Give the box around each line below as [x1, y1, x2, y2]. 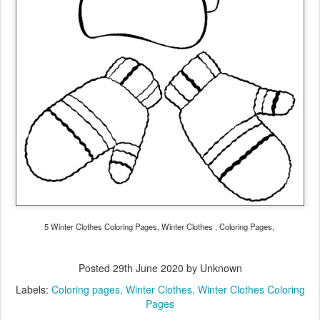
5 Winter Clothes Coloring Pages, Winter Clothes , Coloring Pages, [44, 221, 276, 232]
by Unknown [183, 261, 242, 275]
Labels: [15, 282, 51, 296]
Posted [78, 261, 113, 275]
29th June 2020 [112, 261, 184, 275]
